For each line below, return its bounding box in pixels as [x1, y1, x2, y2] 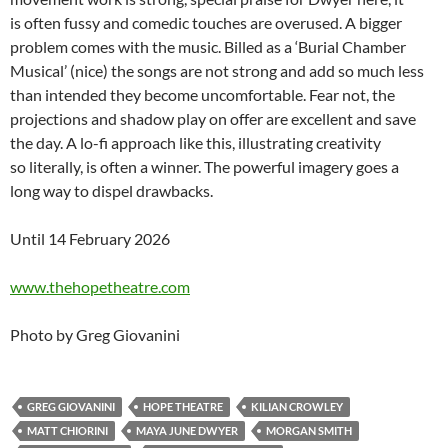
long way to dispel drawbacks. [10, 181, 216, 201]
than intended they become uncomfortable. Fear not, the [10, 85, 395, 105]
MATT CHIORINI [27, 424, 108, 438]
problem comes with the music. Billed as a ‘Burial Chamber [10, 37, 406, 57]
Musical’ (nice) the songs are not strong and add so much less [10, 61, 424, 81]
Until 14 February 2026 [10, 229, 173, 249]
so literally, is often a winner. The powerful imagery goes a [10, 157, 399, 177]
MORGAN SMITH [266, 424, 352, 438]
